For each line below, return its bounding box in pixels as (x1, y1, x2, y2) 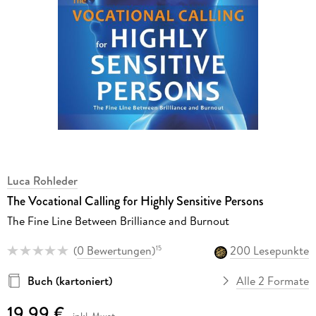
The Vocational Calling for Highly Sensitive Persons (6, 192, 264, 211)
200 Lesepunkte (230, 243, 310, 259)
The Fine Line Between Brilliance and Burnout (6, 213, 229, 229)
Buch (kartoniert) (27, 272, 112, 288)
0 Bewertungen (76, 243, 152, 259)
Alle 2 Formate (236, 272, 310, 288)
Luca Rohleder (6, 173, 78, 189)
